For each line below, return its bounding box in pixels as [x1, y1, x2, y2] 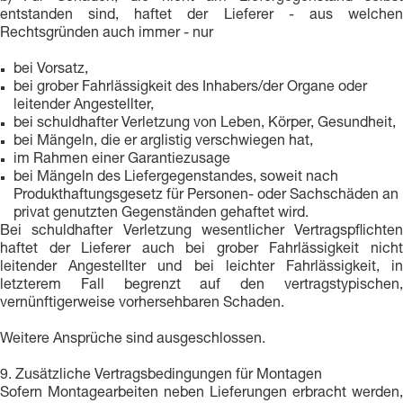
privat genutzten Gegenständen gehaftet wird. [13, 207, 309, 221]
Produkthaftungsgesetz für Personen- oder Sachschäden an [13, 189, 399, 203]
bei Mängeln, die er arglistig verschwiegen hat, [13, 135, 313, 149]
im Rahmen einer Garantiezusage [13, 153, 230, 167]
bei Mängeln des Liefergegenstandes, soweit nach [13, 171, 338, 185]
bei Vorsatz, [13, 63, 88, 77]
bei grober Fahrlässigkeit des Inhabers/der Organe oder [13, 81, 367, 95]
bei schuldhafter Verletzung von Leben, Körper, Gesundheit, [13, 117, 396, 131]
